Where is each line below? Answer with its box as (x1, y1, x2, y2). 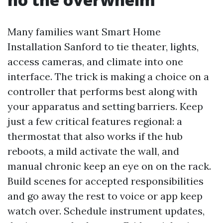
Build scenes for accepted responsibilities (7, 175, 204, 187)
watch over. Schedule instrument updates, (7, 205, 205, 217)
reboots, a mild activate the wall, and (7, 145, 179, 157)
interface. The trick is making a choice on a (7, 70, 209, 83)
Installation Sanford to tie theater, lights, (7, 40, 199, 53)
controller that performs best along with (7, 85, 198, 98)
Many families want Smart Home (7, 25, 161, 38)
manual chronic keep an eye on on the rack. (7, 160, 211, 172)
